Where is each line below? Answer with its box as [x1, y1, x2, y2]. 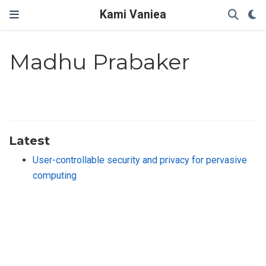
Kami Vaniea [100, 8, 166, 21]
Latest [9, 132, 50, 148]
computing [33, 169, 77, 181]
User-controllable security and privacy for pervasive [33, 154, 247, 166]
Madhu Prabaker [9, 49, 191, 75]
